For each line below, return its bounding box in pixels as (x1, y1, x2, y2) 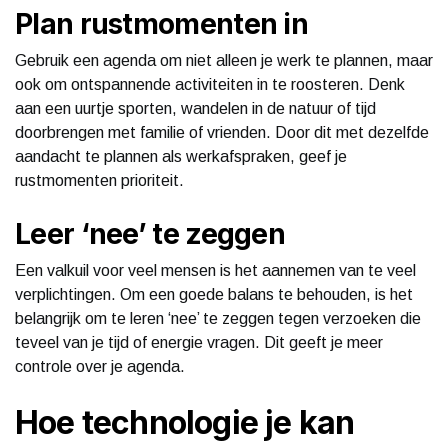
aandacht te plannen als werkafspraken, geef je (15, 147, 347, 165)
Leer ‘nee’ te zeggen (15, 216, 285, 251)
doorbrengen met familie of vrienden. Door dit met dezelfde (15, 123, 429, 141)
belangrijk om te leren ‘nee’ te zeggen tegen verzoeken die (15, 309, 421, 327)
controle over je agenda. (15, 357, 185, 375)
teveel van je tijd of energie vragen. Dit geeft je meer (15, 333, 383, 351)
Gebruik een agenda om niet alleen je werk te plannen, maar (15, 51, 433, 69)
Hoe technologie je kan (15, 402, 355, 442)
